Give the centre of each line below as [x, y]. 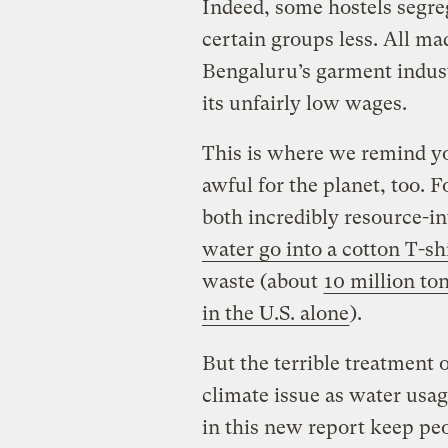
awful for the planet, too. [315, 185]
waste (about [262, 281]
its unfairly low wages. [304, 103]
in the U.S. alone [275, 313]
